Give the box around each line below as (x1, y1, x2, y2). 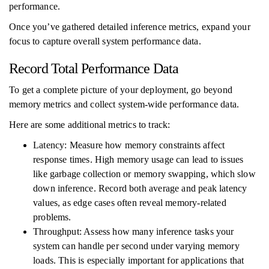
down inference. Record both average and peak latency (33, 183, 247, 193)
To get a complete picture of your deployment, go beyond (9, 85, 232, 95)
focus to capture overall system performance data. (9, 36, 201, 46)
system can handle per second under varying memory (33, 241, 240, 251)
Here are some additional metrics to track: (9, 119, 171, 130)
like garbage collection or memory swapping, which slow (33, 169, 256, 179)
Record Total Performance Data (9, 61, 178, 76)
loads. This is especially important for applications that (33, 255, 244, 265)
